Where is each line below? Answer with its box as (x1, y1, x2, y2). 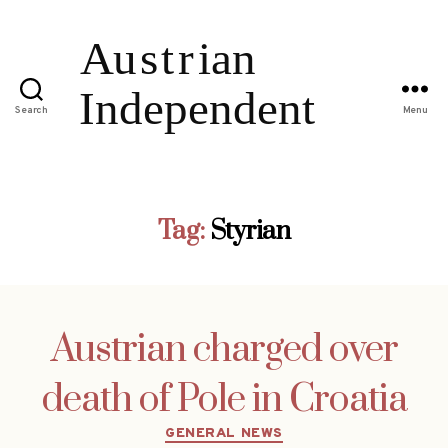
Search (15, 104, 48, 118)
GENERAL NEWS (165, 424, 283, 442)
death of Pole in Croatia (41, 375, 407, 424)
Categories (223, 417, 310, 441)
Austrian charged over (50, 325, 398, 374)
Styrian (209, 214, 291, 248)
